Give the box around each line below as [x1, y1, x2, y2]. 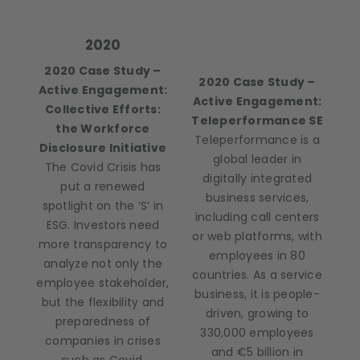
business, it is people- [194, 286, 320, 302]
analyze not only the [43, 256, 162, 272]
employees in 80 [209, 247, 305, 264]
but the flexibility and [41, 294, 165, 310]
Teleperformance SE [191, 112, 323, 129]
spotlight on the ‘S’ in [42, 198, 164, 214]
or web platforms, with [192, 228, 322, 244]
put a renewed [60, 178, 145, 194]
